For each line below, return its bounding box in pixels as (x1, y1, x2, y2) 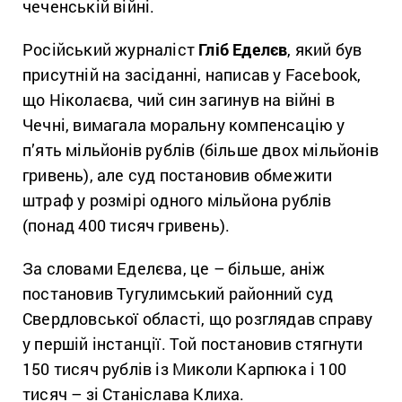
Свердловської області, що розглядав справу (22, 308, 373, 329)
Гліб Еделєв (198, 39, 288, 60)
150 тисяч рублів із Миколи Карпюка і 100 (22, 358, 347, 380)
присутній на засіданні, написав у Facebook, (22, 64, 362, 85)
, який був (287, 39, 363, 60)
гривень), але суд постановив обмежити (22, 164, 333, 186)
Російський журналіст (22, 39, 199, 60)
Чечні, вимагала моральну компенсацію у (22, 114, 345, 135)
